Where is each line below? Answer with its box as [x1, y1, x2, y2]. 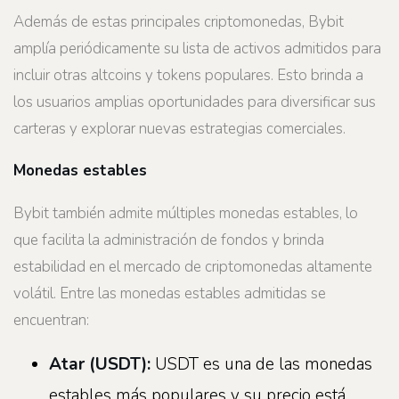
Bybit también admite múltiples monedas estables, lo [13, 202, 358, 224]
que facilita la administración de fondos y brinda [13, 229, 324, 250]
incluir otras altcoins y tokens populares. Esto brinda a [13, 64, 363, 85]
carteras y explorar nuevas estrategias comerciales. [13, 118, 346, 139]
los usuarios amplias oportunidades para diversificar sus [13, 91, 376, 112]
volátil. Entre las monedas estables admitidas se [13, 282, 326, 304]
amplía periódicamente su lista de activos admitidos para [13, 37, 381, 59]
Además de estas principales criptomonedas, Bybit [13, 11, 344, 32]
